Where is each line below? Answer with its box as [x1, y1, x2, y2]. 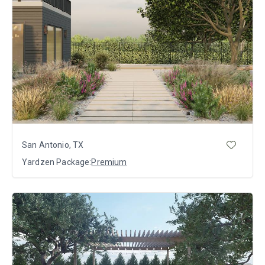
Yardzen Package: [22, 157, 92, 167]
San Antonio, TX [22, 140, 84, 150]
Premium [91, 157, 127, 167]
